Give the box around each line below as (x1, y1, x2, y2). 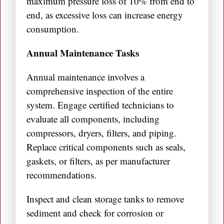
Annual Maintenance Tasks (26, 46, 139, 60)
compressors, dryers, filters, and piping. (26, 126, 176, 139)
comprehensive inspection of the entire (26, 84, 173, 97)
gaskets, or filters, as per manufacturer (26, 154, 170, 167)
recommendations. (26, 168, 96, 181)
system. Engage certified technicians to (26, 98, 174, 111)
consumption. (26, 22, 79, 35)
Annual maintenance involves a (26, 70, 144, 83)
